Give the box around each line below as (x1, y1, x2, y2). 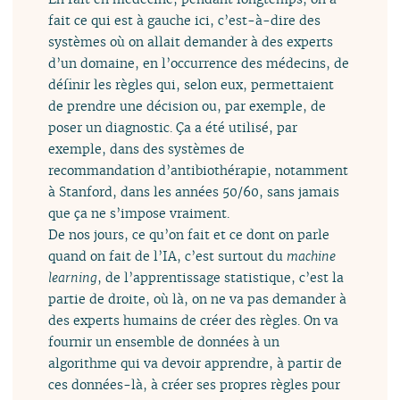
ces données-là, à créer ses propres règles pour (48, 376, 341, 394)
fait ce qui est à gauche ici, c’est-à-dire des (48, 12, 321, 29)
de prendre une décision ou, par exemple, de (48, 97, 327, 115)
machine (287, 247, 337, 265)
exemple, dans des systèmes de (48, 140, 246, 158)
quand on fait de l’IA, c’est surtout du (48, 247, 287, 265)
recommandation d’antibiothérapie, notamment (48, 162, 349, 179)
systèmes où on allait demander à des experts (48, 33, 334, 51)
